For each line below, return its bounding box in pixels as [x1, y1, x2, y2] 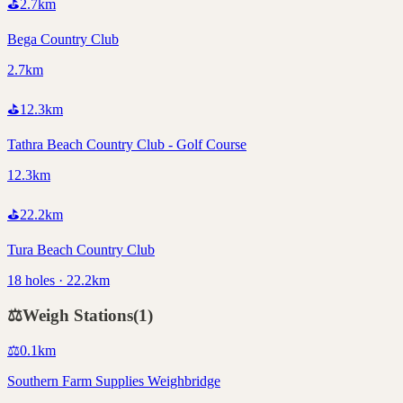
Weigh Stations [22, 305, 133, 325]
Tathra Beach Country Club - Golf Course [7, 136, 246, 152]
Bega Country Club [7, 31, 119, 47]
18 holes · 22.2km [7, 272, 110, 288]
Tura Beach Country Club [7, 241, 155, 257]
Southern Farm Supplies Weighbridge [7, 373, 220, 390]
